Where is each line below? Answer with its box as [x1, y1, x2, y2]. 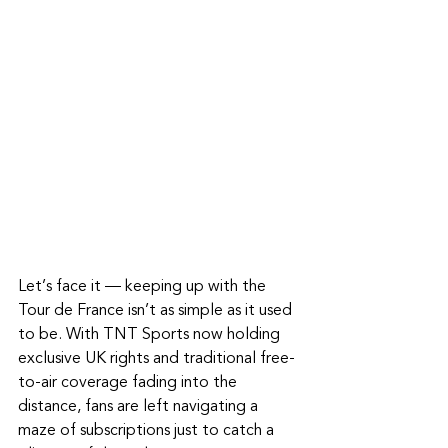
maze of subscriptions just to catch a [18, 418, 278, 442]
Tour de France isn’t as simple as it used [18, 298, 296, 322]
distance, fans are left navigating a [18, 394, 262, 418]
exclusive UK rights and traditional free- [18, 346, 295, 370]
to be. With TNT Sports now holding [18, 322, 284, 346]
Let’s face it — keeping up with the [18, 274, 270, 298]
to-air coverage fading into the [18, 370, 241, 394]
